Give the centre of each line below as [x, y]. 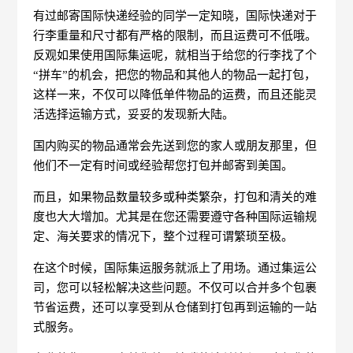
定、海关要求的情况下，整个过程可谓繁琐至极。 [163, 236]
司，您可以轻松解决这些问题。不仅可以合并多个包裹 [175, 287]
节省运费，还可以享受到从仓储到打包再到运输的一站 [175, 307]
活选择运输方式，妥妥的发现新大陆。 [134, 114]
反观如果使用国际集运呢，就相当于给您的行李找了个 [175, 55]
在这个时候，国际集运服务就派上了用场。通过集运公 [175, 268]
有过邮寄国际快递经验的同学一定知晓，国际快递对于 [175, 15]
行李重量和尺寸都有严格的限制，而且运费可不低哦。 [175, 35]
